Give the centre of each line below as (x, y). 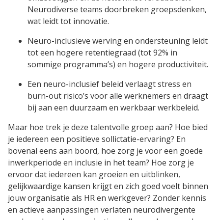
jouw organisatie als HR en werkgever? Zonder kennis (107, 198)
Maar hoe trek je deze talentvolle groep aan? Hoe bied (108, 127)
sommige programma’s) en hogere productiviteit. (118, 65)
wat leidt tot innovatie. (68, 21)
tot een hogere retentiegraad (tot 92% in (102, 53)
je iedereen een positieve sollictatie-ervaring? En (97, 139)
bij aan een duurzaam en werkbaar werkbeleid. (113, 108)
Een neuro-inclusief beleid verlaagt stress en (110, 84)
